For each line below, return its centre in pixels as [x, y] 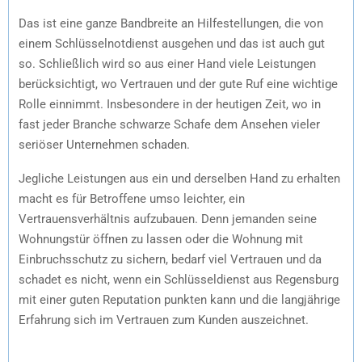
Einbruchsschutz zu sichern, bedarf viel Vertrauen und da [170, 259]
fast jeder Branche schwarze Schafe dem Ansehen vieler [169, 124]
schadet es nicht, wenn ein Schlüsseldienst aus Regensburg [179, 279]
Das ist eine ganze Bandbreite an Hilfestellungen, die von [171, 23]
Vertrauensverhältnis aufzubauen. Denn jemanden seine [168, 219]
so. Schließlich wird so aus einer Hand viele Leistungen [167, 63]
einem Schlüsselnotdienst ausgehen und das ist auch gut [172, 43]
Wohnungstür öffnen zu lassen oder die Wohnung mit [161, 239]
